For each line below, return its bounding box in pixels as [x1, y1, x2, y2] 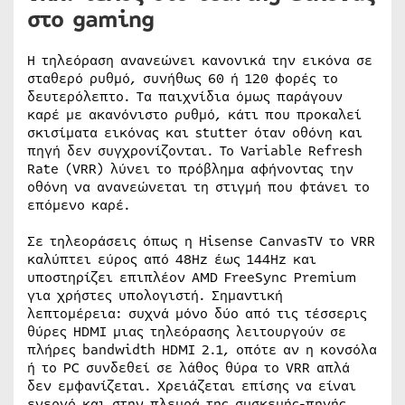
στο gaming [27, 2, 154, 37]
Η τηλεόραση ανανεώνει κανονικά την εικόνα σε [27, 50, 372, 71]
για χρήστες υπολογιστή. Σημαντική [27, 285, 283, 306]
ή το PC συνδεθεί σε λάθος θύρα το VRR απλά [27, 357, 350, 378]
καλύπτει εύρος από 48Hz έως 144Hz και [27, 249, 316, 269]
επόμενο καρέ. [27, 194, 130, 215]
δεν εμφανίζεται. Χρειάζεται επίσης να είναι [27, 375, 356, 396]
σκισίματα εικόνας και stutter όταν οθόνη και [27, 122, 363, 143]
